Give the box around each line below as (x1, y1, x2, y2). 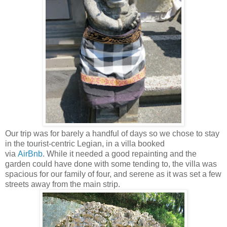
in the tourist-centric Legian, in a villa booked (5, 139, 165, 148)
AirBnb (18, 149, 43, 159)
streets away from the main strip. (5, 180, 122, 189)
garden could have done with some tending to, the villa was (5, 160, 217, 169)
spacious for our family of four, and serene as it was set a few (5, 170, 221, 179)
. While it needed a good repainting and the (43, 149, 197, 159)
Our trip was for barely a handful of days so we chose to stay (5, 129, 219, 138)
